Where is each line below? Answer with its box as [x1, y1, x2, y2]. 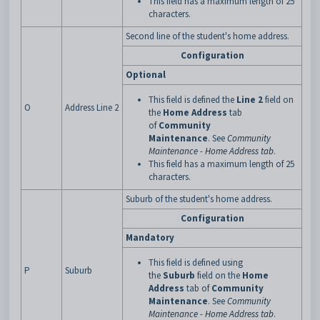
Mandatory [126, 231, 174, 244]
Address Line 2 [65, 101, 119, 114]
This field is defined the [149, 94, 234, 106]
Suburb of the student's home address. [126, 193, 272, 205]
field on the [197, 269, 240, 281]
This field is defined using [149, 256, 243, 269]
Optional [126, 69, 166, 81]
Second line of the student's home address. [126, 30, 289, 42]
